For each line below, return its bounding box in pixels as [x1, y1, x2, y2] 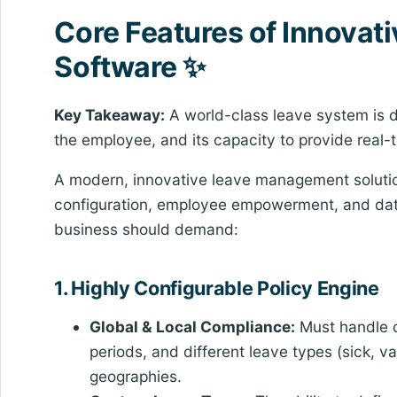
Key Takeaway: [54, 105, 166, 124]
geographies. [90, 367, 183, 386]
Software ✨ [54, 50, 206, 85]
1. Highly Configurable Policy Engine [54, 276, 379, 300]
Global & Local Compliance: [90, 317, 296, 337]
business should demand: [54, 220, 239, 239]
